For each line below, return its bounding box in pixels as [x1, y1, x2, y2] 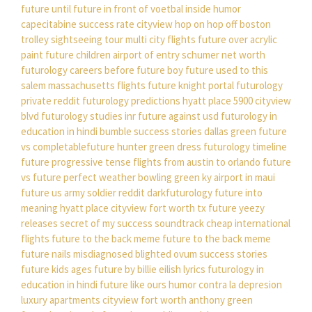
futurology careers [21, 63, 102, 77]
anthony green [189, 293, 253, 307]
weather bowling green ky [99, 171, 212, 185]
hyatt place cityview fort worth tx [60, 201, 206, 215]
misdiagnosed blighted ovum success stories [73, 247, 267, 261]
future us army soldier [21, 186, 116, 200]
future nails [21, 247, 71, 261]
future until [21, 2, 71, 16]
